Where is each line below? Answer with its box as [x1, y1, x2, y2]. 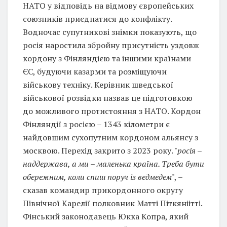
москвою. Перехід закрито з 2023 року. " [23, 144, 177, 156]
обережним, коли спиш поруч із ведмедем [23, 171, 172, 182]
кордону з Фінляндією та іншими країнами [23, 52, 191, 64]
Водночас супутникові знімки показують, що [23, 26, 197, 37]
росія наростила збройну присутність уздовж [23, 39, 199, 51]
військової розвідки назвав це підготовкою [23, 92, 193, 103]
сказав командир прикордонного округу [23, 184, 183, 196]
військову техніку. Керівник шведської [23, 79, 173, 90]
